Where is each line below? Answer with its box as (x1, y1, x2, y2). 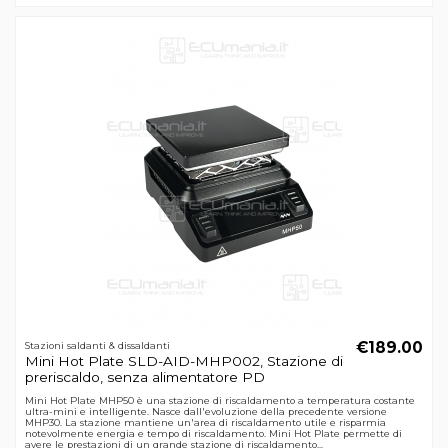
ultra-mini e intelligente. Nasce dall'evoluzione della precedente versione (24, 405, 387, 417)
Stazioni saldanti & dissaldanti (24, 339, 170, 351)
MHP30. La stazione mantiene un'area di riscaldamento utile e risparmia (24, 416, 386, 428)
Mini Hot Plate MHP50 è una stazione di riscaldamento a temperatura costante (24, 394, 415, 406)
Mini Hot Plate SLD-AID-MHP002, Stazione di (24, 353, 343, 370)
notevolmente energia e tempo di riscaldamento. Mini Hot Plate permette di (24, 427, 402, 439)
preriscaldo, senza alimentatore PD (24, 369, 265, 386)
